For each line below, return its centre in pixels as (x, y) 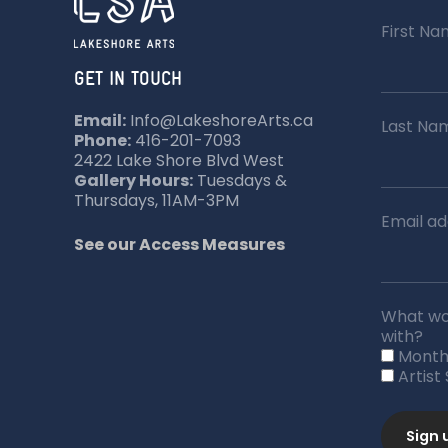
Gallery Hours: (133, 180)
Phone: (102, 140)
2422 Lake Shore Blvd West (179, 160)
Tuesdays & (240, 180)
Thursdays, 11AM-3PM (156, 200)
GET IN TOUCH (128, 78)
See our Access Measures (179, 244)
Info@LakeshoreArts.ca (219, 120)
